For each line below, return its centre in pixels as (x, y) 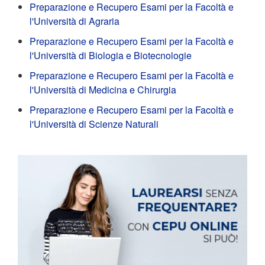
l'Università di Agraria (75, 21)
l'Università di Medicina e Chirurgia (103, 90)
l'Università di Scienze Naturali (94, 124)
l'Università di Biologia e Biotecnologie (111, 55)
